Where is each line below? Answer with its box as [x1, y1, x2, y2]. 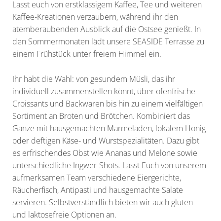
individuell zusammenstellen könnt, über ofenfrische [12, 86, 195, 97]
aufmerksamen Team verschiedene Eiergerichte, [12, 172, 181, 184]
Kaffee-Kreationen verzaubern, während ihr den [12, 11, 178, 23]
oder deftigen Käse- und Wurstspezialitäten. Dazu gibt [12, 135, 199, 147]
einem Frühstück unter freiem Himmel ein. [12, 48, 161, 60]
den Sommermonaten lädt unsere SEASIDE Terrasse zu [12, 36, 204, 47]
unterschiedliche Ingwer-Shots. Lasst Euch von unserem [12, 160, 206, 171]
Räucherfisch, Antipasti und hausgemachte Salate [12, 184, 183, 196]
